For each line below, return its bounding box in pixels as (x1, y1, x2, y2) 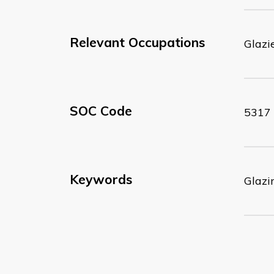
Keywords (70, 171, 132, 187)
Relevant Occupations (70, 34, 205, 50)
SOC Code (70, 102, 132, 119)
